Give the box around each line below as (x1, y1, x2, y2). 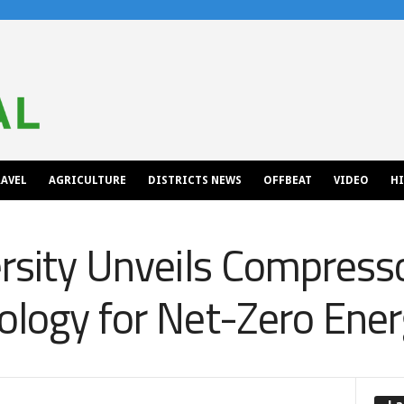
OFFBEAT (262, 174, 312, 187)
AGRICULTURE (48, 174, 126, 187)
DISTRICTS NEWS (147, 174, 242, 187)
